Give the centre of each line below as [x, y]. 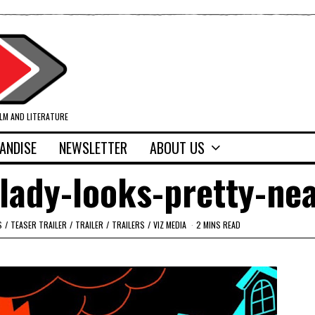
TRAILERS [128, 224]
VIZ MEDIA [169, 224]
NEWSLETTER [93, 148]
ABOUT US [177, 148]
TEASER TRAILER [38, 224]
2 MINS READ [218, 224]
